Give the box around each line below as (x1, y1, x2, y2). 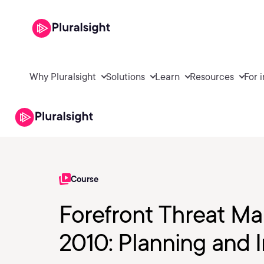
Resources (190, 71, 234, 82)
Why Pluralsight (29, 71, 96, 82)
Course (71, 174, 98, 184)
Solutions (106, 71, 145, 82)
